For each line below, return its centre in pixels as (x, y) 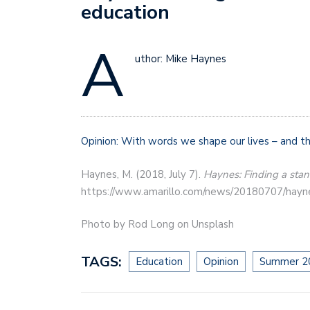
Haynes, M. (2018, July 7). (142, 174)
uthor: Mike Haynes (181, 58)
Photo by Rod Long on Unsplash (157, 225)
